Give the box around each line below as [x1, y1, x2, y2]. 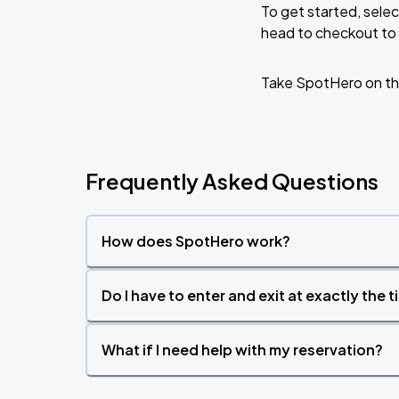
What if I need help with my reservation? [102, 340, 383, 359]
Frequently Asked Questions [85, 167, 379, 194]
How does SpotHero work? [102, 232, 290, 250]
